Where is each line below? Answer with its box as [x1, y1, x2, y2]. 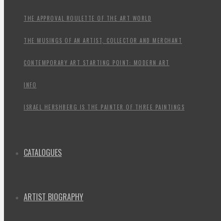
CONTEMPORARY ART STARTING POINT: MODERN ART [24, 58, 170, 67]
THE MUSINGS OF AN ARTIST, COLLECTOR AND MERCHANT [24, 36, 182, 44]
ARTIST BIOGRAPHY [24, 191, 83, 203]
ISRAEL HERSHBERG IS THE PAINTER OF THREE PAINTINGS [24, 103, 184, 111]
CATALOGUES [24, 147, 62, 158]
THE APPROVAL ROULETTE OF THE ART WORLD [24, 14, 151, 22]
